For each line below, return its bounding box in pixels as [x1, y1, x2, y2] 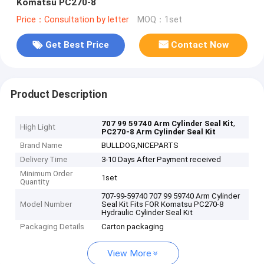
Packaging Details [20, 222, 85, 232]
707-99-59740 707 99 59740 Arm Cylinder [101, 192, 240, 201]
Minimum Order [20, 169, 73, 179]
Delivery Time [20, 155, 68, 164]
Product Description [10, 88, 107, 100]
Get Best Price [45, 39, 109, 51]
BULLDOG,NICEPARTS [101, 141, 179, 150]
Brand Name [20, 141, 63, 150]
